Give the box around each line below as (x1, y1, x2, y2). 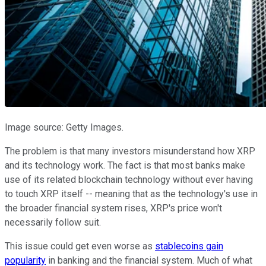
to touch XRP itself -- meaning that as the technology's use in (5, 188, 258, 199)
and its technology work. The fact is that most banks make (5, 159, 245, 171)
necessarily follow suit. (5, 216, 101, 228)
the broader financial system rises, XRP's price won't (5, 202, 222, 214)
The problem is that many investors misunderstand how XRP (5, 145, 255, 157)
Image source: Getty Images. (5, 121, 123, 133)
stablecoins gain (155, 240, 223, 252)
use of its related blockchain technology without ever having (5, 173, 253, 185)
